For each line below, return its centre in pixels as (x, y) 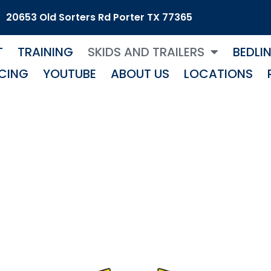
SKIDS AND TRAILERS (146, 52)
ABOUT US (140, 73)
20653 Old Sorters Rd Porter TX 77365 (99, 17)
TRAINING (46, 52)
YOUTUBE (69, 73)
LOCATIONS (218, 73)
